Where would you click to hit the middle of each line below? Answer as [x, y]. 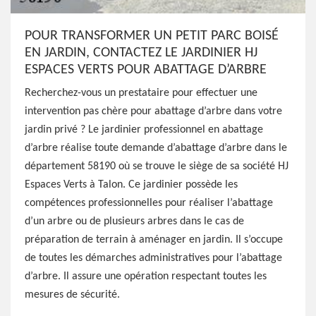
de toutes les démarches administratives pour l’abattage [153, 258]
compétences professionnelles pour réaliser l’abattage [149, 203]
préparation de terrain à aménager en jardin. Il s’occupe [154, 240]
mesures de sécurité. [72, 295]
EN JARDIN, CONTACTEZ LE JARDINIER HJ [141, 53]
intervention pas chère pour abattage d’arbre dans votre [153, 111]
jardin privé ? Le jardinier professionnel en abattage [144, 130]
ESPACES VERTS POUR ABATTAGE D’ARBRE [146, 70]
